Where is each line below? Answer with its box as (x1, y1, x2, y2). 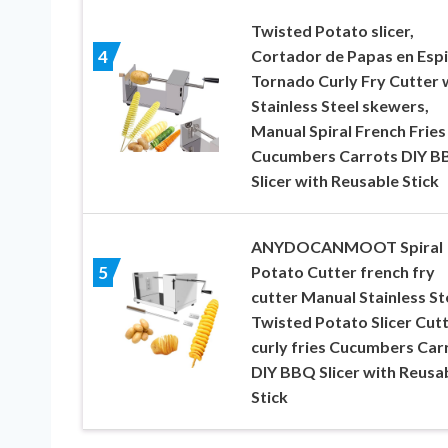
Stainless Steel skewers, (250, 95, 429, 115)
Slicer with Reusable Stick (250, 170, 439, 190)
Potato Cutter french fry (250, 261, 435, 281)
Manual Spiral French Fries (250, 120, 446, 140)
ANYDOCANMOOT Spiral (250, 236, 443, 256)
